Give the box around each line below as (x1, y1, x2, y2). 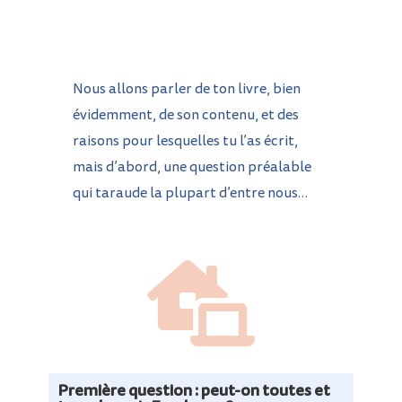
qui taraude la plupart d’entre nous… (72, 183, 308, 204)
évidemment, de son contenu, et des (72, 105, 299, 126)
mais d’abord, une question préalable (72, 157, 311, 178)
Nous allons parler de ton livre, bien (72, 79, 301, 100)
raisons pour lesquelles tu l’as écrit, (72, 131, 298, 152)
